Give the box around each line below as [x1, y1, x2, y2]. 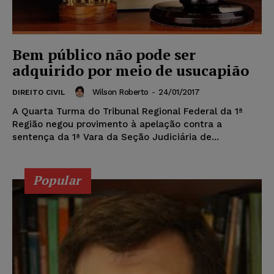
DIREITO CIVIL [12, 88, 65, 97]
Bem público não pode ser [12, 45, 196, 65]
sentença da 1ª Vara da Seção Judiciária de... [12, 131, 219, 143]
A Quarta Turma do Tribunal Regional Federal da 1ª [12, 106, 243, 117]
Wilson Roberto [92, 87, 149, 97]
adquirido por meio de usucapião [12, 61, 249, 81]
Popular [33, 172, 81, 189]
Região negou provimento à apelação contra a [12, 119, 222, 130]
